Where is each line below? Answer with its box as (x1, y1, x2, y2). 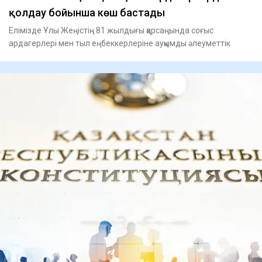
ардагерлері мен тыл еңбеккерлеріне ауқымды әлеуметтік (9, 38, 230, 48)
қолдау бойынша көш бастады (9, 6, 165, 19)
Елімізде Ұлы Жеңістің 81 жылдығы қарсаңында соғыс (9, 25, 213, 35)
